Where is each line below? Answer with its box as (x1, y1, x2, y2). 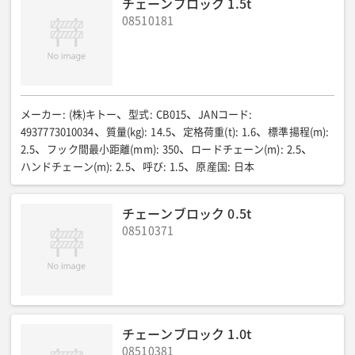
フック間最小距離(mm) (47, 144, 156, 155)
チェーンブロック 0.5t (122, 204, 251, 223)
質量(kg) (105, 127, 145, 137)
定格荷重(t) (182, 127, 235, 137)
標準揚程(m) (268, 127, 326, 137)
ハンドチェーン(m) (21, 162, 110, 172)
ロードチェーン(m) (191, 144, 281, 155)
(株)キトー (68, 109, 117, 120)
